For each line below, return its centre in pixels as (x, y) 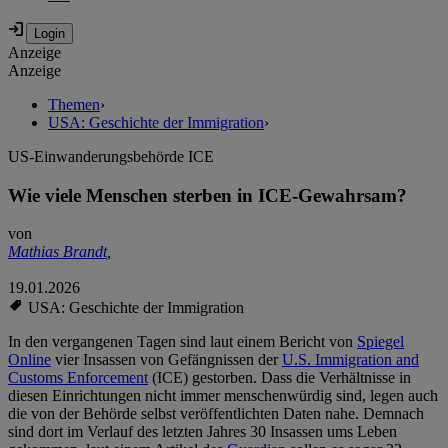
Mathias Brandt (57, 252)
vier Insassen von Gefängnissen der (166, 360)
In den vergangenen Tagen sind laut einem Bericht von (182, 342)
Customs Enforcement (78, 378)
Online (29, 360)
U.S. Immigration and (350, 360)
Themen (74, 105)
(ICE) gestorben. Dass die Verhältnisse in (279, 378)
